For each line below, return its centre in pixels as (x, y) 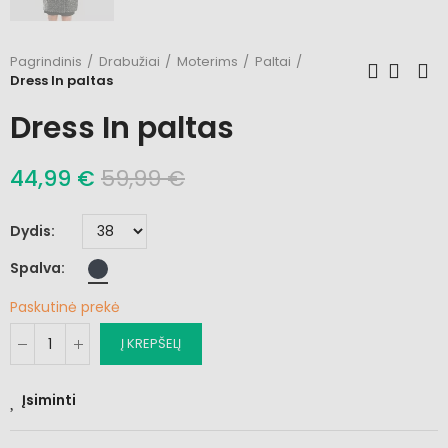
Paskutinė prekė (65, 307)
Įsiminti (49, 400)
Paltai (273, 62)
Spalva (35, 268)
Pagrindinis (46, 62)
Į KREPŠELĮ (151, 344)
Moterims (207, 62)
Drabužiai (129, 62)
